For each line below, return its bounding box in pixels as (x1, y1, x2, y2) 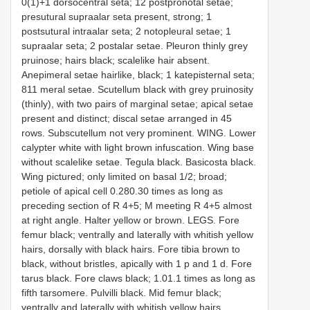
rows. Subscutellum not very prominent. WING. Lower (21, 127, 256, 139)
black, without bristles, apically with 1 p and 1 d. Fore (21, 258, 252, 270)
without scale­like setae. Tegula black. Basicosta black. (21, 156, 256, 168)
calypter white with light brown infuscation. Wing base (21, 142, 254, 154)
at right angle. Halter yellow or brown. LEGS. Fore (21, 215, 239, 226)
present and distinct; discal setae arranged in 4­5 (21, 113, 232, 125)
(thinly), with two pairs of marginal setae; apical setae (21, 98, 253, 110)
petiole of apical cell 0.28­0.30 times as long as (21, 185, 223, 197)
